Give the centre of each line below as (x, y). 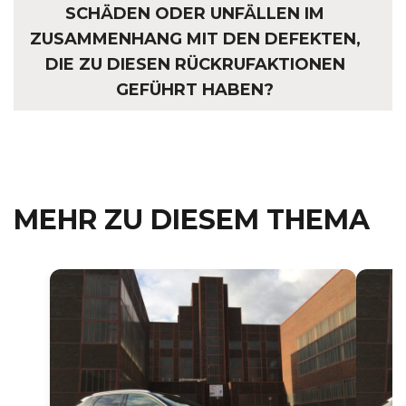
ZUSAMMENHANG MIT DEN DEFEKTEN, (195, 39)
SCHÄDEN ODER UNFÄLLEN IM (195, 13)
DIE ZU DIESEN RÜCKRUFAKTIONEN (195, 64)
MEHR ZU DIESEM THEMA (192, 219)
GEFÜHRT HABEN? (195, 89)
